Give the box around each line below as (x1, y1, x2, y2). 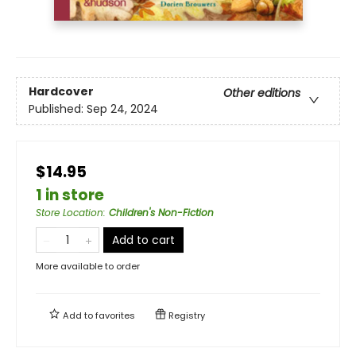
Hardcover (29, 83, 94, 100)
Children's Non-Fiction (109, 205, 214, 219)
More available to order (36, 259, 140, 273)
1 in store (36, 184, 104, 206)
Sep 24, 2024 (87, 101, 158, 118)
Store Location (36, 205, 103, 219)
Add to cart (112, 231, 175, 248)
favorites (95, 308, 135, 322)
